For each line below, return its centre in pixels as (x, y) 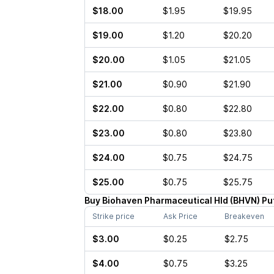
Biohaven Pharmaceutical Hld (165, 200)
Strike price (113, 216)
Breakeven (244, 216)
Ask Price (180, 216)
